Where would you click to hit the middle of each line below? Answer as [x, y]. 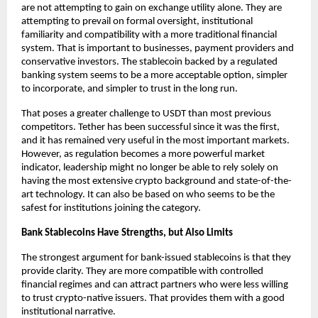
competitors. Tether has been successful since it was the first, [150, 128]
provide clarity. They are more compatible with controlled [142, 272]
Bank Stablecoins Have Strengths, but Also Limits [127, 234]
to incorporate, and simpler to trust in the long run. [130, 89]
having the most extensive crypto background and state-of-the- [157, 182]
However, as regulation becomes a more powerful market [143, 155]
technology [59, 195]
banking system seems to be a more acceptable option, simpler [154, 76]
